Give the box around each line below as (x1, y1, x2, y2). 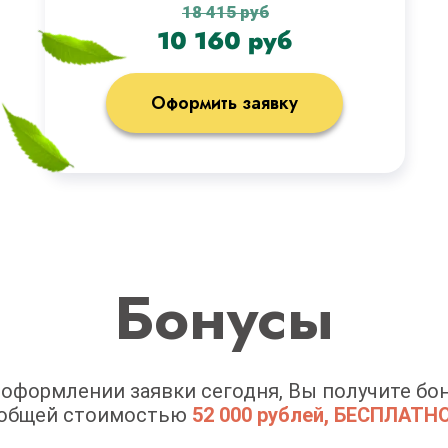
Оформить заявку (151, 89, 298, 116)
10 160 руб (157, 23, 293, 58)
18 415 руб (182, 2, 269, 22)
